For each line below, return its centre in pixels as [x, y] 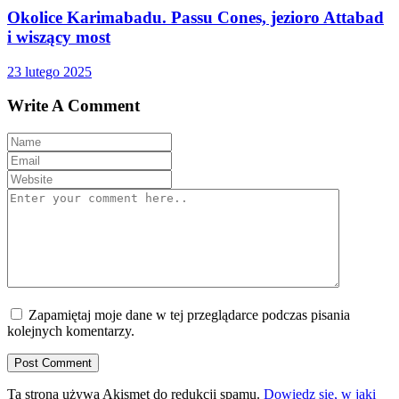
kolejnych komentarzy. [71, 331]
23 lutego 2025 [49, 71]
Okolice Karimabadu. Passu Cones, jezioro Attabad [195, 17]
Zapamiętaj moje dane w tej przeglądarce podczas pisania [189, 315]
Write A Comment [73, 106]
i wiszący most [59, 37]
